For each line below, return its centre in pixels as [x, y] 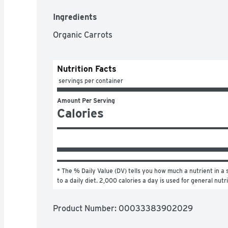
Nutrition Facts [87, 69]
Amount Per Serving [86, 100]
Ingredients [75, 17]
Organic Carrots [83, 35]
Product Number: [86, 208]
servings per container [91, 80]
